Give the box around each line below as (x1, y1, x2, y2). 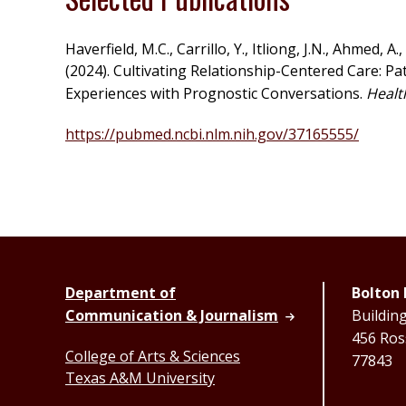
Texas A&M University (65, 367, 215, 388)
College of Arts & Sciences (65, 345, 240, 366)
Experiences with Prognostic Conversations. (65, 82, 366, 103)
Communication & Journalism (65, 304, 278, 325)
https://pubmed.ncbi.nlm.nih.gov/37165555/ (65, 123, 359, 144)
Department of (65, 282, 176, 303)
